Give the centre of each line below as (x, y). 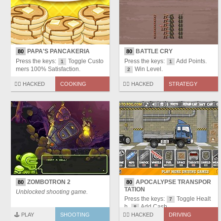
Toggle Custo (85, 61)
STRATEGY (183, 84)
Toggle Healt (193, 199)
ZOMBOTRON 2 (48, 182)
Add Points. (191, 61)
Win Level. (148, 69)
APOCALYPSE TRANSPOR (173, 182)
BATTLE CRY (153, 52)
